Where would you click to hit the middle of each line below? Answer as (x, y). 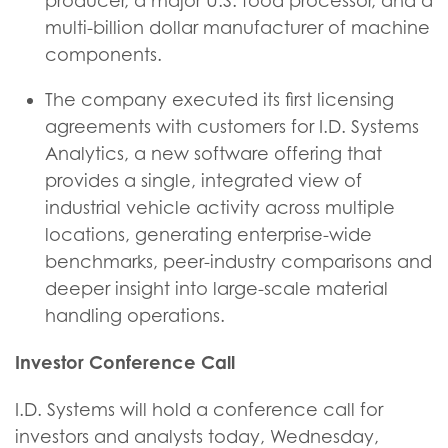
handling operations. (135, 315)
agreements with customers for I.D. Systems (232, 126)
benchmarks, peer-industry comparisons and (238, 261)
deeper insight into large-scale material (216, 288)
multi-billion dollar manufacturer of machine (237, 27)
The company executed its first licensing (219, 99)
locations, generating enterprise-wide (208, 234)
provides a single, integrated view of (203, 180)
